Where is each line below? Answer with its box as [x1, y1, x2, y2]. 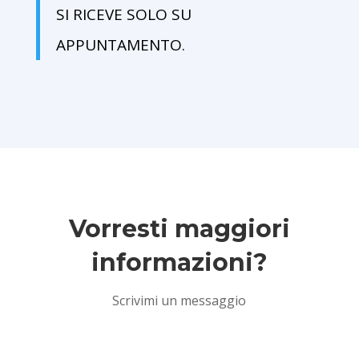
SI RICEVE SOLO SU [55, 4, 192, 26]
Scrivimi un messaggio [112, 292, 247, 310]
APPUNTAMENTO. [55, 34, 185, 56]
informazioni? [91, 248, 268, 278]
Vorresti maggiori [68, 214, 290, 244]
